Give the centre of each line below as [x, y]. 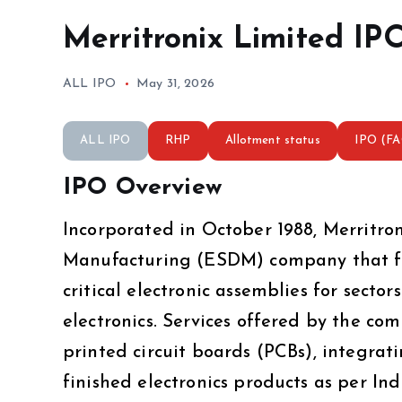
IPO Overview [142, 188]
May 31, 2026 [175, 84]
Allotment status [273, 141]
